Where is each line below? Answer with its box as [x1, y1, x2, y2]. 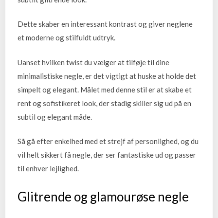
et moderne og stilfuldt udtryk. [18, 33, 116, 42]
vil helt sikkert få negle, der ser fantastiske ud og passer [18, 150, 197, 160]
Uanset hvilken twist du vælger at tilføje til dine [18, 57, 170, 67]
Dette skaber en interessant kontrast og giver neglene [18, 19, 193, 29]
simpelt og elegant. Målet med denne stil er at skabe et [18, 85, 192, 94]
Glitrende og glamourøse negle [18, 188, 189, 204]
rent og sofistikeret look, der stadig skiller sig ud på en [18, 98, 192, 108]
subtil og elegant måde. [18, 112, 92, 121]
